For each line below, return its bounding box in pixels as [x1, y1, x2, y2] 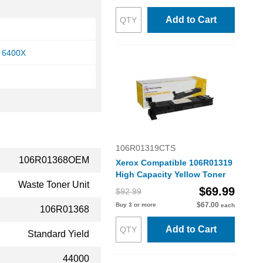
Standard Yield [28, 229, 89, 239]
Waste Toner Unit [18, 180, 89, 190]
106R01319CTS [115, 143, 176, 153]
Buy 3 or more [115, 201, 156, 208]
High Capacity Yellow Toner [115, 170, 225, 179]
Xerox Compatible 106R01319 [115, 158, 232, 167]
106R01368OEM [19, 155, 89, 165]
